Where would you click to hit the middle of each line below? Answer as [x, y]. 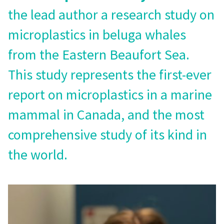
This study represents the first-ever [110, 74]
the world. [38, 154]
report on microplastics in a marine [110, 94]
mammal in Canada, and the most [106, 114]
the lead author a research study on [111, 14]
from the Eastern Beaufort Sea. [99, 54]
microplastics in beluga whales [97, 34]
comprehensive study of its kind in [107, 134]
